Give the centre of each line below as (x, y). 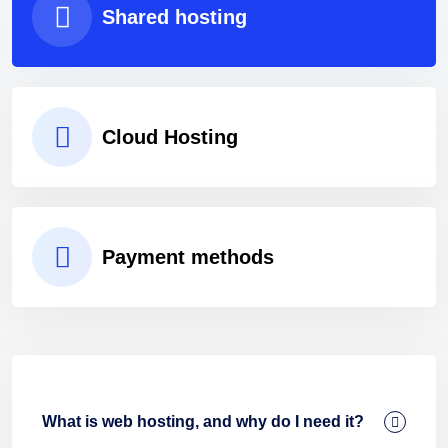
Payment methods (188, 257)
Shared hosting (174, 17)
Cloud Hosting (170, 137)
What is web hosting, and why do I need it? (203, 421)
